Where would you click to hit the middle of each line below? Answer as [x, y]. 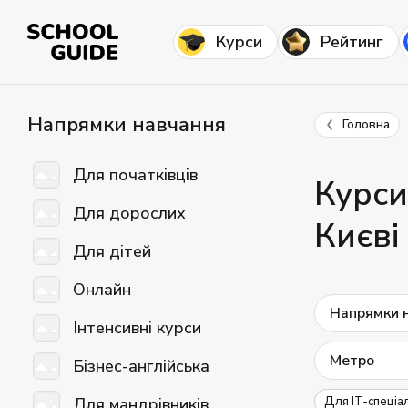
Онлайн [102, 289]
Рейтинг [352, 41]
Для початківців [135, 174]
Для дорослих [129, 213]
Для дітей [112, 251]
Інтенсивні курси [137, 327]
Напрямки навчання [127, 125]
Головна [366, 124]
